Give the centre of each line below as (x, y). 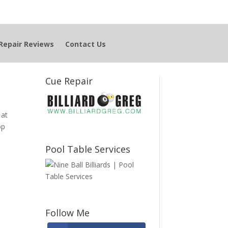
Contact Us (85, 44)
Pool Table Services (88, 149)
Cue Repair (69, 81)
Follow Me (68, 212)
